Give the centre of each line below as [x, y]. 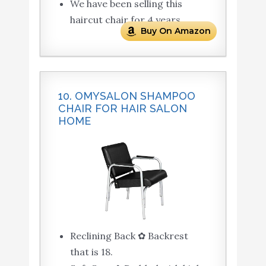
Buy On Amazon [176, 31]
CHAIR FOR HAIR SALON [122, 109]
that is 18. [91, 252]
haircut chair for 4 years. [126, 20]
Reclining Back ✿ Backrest [129, 236]
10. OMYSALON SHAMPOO [126, 96]
